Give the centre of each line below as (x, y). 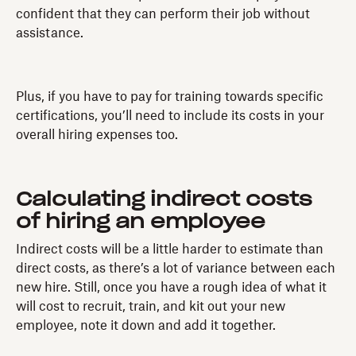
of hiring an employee (141, 222)
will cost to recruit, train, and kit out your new (151, 306)
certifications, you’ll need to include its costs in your (170, 116)
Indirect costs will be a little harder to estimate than (170, 249)
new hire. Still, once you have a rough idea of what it (171, 287)
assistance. (50, 33)
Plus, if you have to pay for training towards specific (170, 97)
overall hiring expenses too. (97, 135)
